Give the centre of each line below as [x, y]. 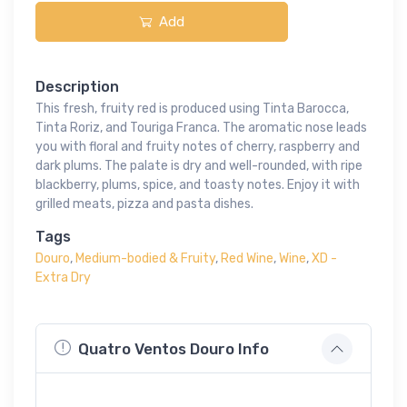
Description [77, 87]
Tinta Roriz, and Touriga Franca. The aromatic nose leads [201, 128]
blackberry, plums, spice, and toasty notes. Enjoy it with [198, 185]
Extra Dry [63, 278]
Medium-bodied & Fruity [145, 259]
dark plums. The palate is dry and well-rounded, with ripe [199, 166]
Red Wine [247, 259]
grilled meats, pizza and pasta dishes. [144, 204]
